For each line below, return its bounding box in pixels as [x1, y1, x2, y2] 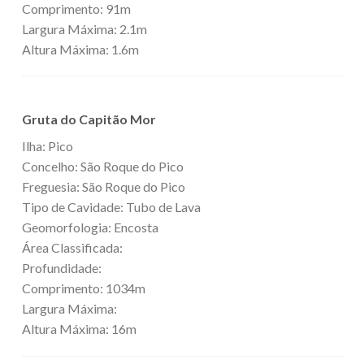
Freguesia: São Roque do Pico [22, 179, 185, 195]
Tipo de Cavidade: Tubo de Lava [22, 199, 201, 215]
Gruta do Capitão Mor [22, 111, 156, 128]
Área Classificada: [22, 240, 123, 256]
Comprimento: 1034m [22, 280, 145, 297]
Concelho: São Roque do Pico [22, 158, 184, 175]
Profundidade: [22, 260, 102, 276]
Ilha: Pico [22, 138, 73, 154]
